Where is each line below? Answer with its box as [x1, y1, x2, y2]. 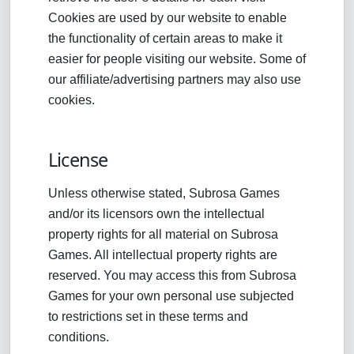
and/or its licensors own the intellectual [48, 207, 265, 220]
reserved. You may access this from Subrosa [48, 269, 296, 282]
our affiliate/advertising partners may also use [48, 73, 301, 86]
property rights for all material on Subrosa [48, 228, 278, 241]
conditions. [48, 330, 109, 344]
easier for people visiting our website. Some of [48, 52, 306, 66]
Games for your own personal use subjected [48, 289, 294, 303]
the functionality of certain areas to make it [48, 32, 282, 45]
